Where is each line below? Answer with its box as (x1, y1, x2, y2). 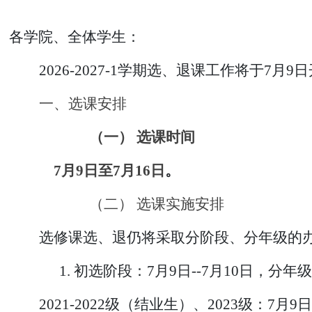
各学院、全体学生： (8, 29, 141, 45)
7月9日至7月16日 (53, 162, 165, 179)
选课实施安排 (136, 196, 224, 212)
